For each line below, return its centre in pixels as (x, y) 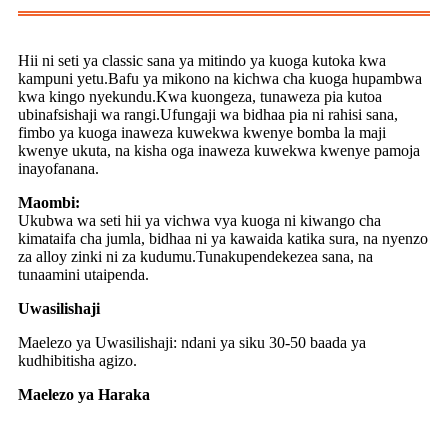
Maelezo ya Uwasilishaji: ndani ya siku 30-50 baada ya (192, 343)
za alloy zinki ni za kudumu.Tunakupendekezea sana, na (195, 257)
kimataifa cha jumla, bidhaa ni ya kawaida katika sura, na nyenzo (223, 239)
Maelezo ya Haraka (84, 395)
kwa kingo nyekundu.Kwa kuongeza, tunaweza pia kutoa (200, 97)
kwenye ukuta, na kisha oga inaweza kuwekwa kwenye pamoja (219, 151)
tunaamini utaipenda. (83, 275)
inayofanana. (58, 169)
